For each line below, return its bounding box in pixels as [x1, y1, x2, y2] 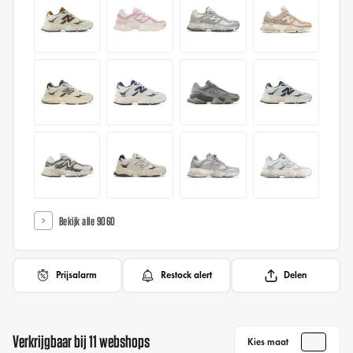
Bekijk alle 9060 [58, 214, 116, 228]
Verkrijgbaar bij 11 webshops [13, 333, 150, 351]
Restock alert [160, 269, 212, 282]
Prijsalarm [56, 269, 98, 282]
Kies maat [247, 335, 288, 348]
